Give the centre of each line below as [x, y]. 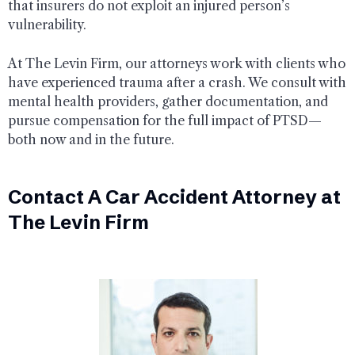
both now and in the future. [91, 139]
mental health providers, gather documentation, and [168, 101]
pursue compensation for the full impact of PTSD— [165, 120]
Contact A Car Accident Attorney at [174, 197]
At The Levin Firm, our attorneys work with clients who [177, 63]
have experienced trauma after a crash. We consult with [177, 82]
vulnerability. [47, 24]
